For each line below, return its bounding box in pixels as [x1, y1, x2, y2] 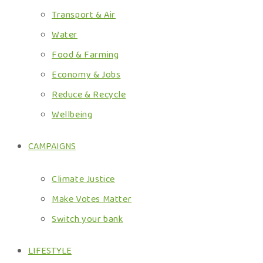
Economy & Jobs [52, 68, 121, 82]
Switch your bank [52, 212, 123, 227]
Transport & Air [52, 8, 116, 22]
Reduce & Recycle [52, 87, 126, 102]
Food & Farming [52, 48, 119, 62]
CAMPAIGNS [28, 139, 76, 154]
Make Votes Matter [52, 192, 132, 207]
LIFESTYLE [28, 244, 72, 258]
